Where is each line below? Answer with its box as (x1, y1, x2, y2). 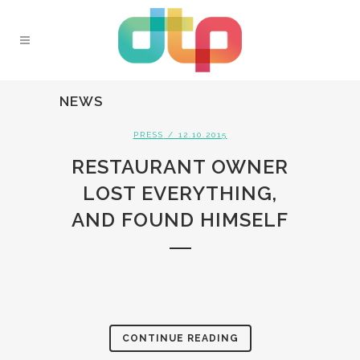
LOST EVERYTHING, (83, 182, 277, 205)
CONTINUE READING (121, 333, 239, 344)
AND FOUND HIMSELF (72, 208, 288, 231)
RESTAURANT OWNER (72, 155, 288, 178)
